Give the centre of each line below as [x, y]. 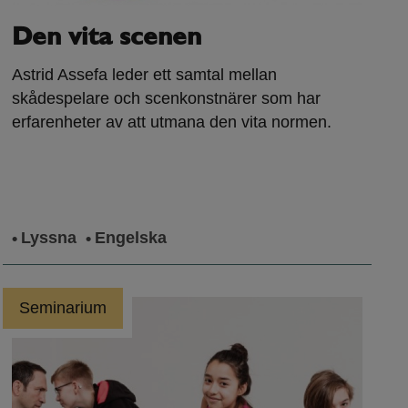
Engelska [131, 237]
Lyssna [49, 237]
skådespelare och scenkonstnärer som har [167, 98]
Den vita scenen [107, 38]
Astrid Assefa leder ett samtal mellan [145, 74]
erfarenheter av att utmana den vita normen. [172, 122]
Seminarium [63, 307]
